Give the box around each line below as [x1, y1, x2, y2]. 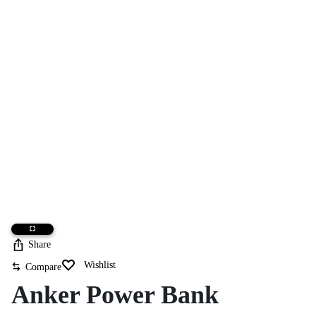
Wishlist [84, 260, 116, 270]
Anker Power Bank [11, 281, 219, 310]
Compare [25, 261, 61, 272]
